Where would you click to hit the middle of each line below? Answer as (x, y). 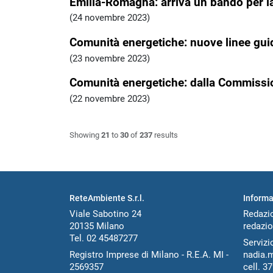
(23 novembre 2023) (110, 58)
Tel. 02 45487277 (104, 239)
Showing (85, 135)
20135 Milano (97, 226)
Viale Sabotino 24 (105, 214)
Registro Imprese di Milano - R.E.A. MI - (149, 255)
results (165, 135)
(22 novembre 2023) (110, 99)
